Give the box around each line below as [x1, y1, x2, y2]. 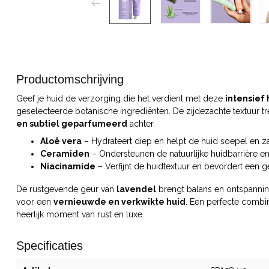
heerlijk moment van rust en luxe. [16, 210, 144, 220]
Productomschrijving [16, 73, 124, 86]
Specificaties [16, 239, 83, 253]
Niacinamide [40, 162, 95, 172]
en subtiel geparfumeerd [16, 119, 127, 128]
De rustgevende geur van [16, 184, 116, 195]
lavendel [116, 184, 156, 195]
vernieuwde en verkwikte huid [53, 197, 186, 207]
